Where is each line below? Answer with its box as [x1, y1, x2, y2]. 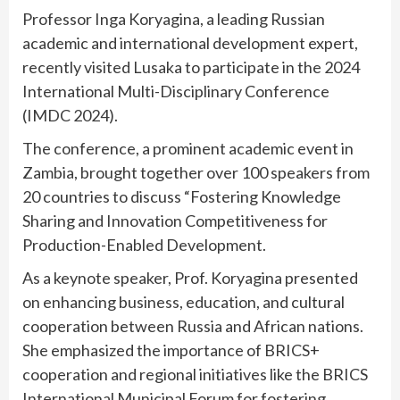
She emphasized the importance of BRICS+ [22, 339, 320, 360]
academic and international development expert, [22, 32, 358, 53]
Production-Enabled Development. [22, 234, 266, 254]
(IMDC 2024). [22, 104, 118, 125]
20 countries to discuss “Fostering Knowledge [22, 186, 341, 206]
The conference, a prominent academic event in [22, 137, 354, 158]
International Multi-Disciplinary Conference [22, 80, 329, 101]
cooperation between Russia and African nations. [22, 315, 363, 336]
